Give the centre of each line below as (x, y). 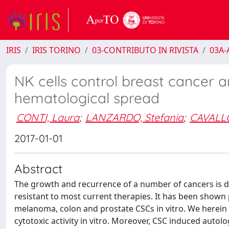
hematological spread (87, 98)
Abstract (38, 169)
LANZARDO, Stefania (134, 117)
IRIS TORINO (56, 50)
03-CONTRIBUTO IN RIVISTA (145, 50)
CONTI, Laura (48, 117)
